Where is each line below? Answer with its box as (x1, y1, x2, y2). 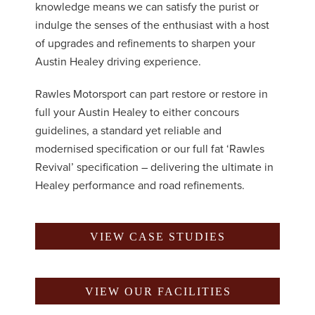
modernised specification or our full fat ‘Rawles (35, 141, 264, 156)
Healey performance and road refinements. (35, 178, 245, 193)
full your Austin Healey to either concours (35, 105, 239, 120)
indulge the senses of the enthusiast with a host (35, 18, 269, 32)
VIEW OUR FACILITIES (84, 285, 231, 297)
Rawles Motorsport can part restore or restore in (35, 86, 268, 101)
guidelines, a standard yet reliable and (35, 123, 221, 138)
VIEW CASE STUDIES (90, 230, 226, 243)
